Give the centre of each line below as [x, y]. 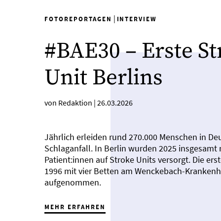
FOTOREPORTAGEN [78, 19]
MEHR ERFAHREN [75, 207]
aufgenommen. [73, 182]
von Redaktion [69, 103]
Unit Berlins [104, 78]
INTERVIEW [137, 19]
